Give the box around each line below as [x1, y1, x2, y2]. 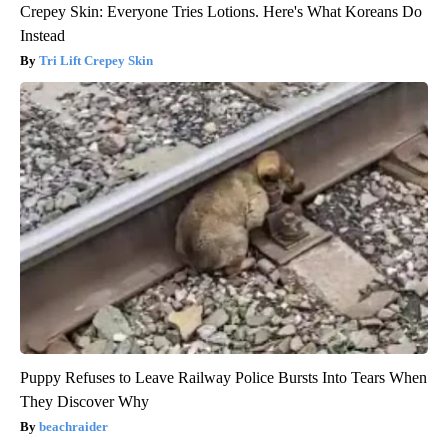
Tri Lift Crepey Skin [39, 52, 153, 68]
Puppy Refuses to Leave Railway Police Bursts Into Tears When [20, 368, 427, 386]
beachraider [39, 418, 108, 434]
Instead [20, 26, 65, 44]
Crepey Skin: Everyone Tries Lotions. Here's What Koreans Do [20, 2, 422, 20]
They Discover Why [20, 392, 149, 410]
